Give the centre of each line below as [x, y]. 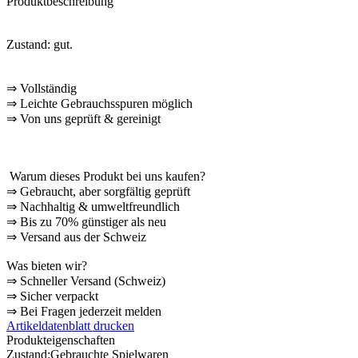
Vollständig [47, 88]
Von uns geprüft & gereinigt [89, 118]
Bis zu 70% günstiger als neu [93, 221]
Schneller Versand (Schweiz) [93, 280]
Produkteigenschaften [61, 340]
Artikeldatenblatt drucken [70, 325]
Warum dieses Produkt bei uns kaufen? [106, 176]
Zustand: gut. [40, 44]
